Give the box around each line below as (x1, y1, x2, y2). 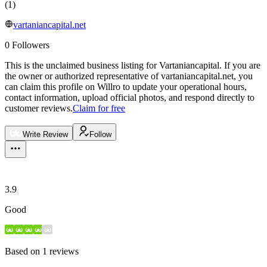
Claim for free (73, 103, 125, 114)
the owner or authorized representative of (5, 71, 159, 82)
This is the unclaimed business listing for (5, 60, 159, 71)
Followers (12, 40, 49, 51)
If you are (224, 60, 260, 71)
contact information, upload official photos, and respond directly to (5, 92, 254, 103)
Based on (5, 246, 42, 257)
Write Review (23, 130, 68, 139)
